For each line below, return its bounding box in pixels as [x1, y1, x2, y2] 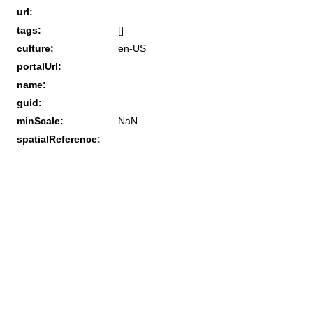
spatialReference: [17, 133, 101, 145]
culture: [17, 42, 54, 54]
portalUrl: [17, 60, 61, 72]
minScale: [17, 115, 64, 126]
